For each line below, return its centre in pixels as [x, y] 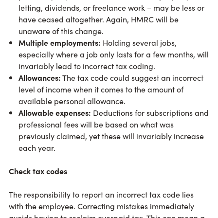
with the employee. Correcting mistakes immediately [101, 206]
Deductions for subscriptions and [150, 113]
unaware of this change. [61, 31]
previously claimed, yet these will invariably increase [111, 136]
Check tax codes [38, 171]
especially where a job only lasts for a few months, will [114, 54]
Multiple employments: [60, 43]
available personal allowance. [72, 101]
